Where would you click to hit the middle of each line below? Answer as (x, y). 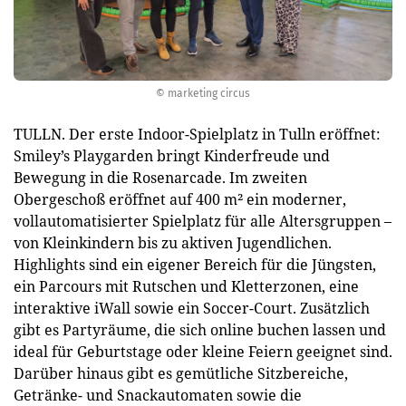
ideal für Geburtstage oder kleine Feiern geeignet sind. (203, 352)
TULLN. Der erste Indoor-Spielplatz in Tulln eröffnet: (197, 134)
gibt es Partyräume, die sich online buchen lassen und (200, 330)
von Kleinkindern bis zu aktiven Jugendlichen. (173, 243)
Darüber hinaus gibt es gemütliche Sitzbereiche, (181, 373)
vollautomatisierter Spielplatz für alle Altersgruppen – (203, 221)
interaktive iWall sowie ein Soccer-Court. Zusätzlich (192, 308)
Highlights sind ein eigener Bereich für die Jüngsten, (195, 265)
